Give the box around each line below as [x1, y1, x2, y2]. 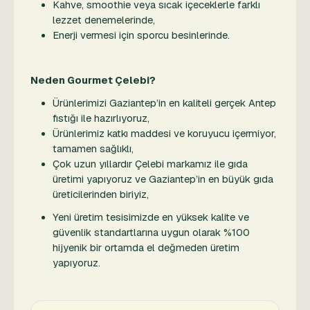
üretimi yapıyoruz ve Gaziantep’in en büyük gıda [53, 172, 273, 185]
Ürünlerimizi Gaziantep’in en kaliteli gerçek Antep [53, 96, 276, 109]
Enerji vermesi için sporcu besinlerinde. [53, 28, 230, 42]
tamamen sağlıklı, [53, 142, 134, 155]
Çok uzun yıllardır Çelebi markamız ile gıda [53, 157, 248, 170]
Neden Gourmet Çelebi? [30, 73, 156, 86]
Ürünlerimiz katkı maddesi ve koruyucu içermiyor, [53, 127, 276, 140]
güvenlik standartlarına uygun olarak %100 [53, 226, 250, 239]
